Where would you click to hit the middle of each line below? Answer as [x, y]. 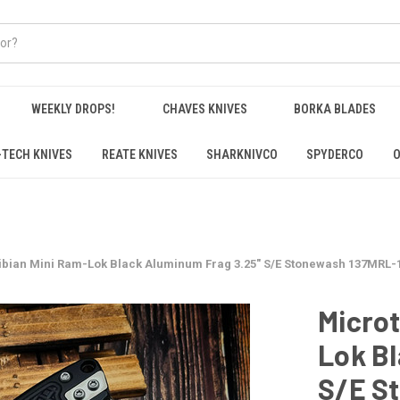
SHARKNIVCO [242, 154]
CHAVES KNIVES [204, 109]
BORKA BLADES [335, 109]
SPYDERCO [335, 154]
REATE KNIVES [139, 154]
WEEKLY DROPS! [73, 109]
